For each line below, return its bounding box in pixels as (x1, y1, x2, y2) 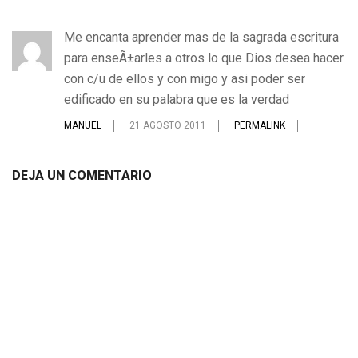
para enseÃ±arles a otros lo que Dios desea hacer (64, 50, 344, 66)
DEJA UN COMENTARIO (12, 167, 152, 183)
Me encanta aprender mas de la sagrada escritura (64, 30, 339, 45)
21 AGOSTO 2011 (129, 119, 206, 131)
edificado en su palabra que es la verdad (64, 92, 289, 107)
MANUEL (64, 119, 101, 131)
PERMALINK (234, 119, 285, 131)
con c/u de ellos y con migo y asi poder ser (64, 71, 305, 86)
